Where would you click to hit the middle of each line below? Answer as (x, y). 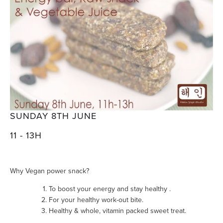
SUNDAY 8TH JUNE (53, 116)
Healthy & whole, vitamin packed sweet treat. (117, 211)
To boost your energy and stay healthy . (111, 189)
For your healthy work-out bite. (96, 200)
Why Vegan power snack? (50, 171)
